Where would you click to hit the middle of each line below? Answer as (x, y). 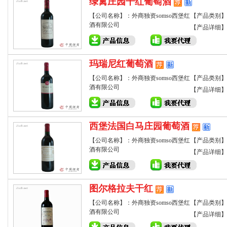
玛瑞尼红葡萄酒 (121, 64)
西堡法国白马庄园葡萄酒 (139, 126)
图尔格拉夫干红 (121, 188)
